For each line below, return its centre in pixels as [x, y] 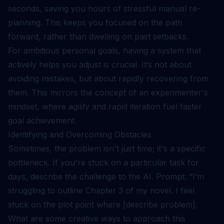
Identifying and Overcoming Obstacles [80, 134]
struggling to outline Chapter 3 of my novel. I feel [101, 190]
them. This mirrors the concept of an [79, 92]
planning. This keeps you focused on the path [95, 22]
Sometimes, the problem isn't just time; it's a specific [107, 148]
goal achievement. [42, 120]
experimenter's [179, 92]
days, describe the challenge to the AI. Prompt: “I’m [106, 176]
